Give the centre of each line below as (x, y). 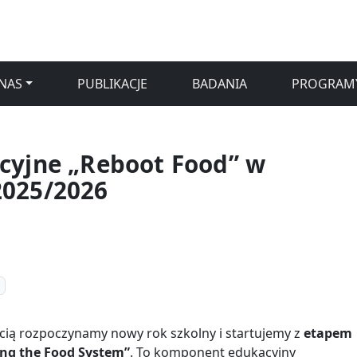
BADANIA (220, 84)
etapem (328, 333)
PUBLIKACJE (113, 84)
